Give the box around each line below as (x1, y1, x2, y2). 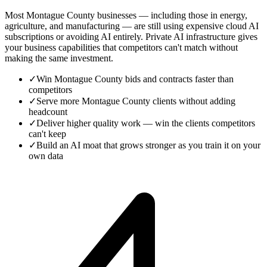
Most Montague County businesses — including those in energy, (5, 10, 247, 20)
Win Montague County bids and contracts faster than (36, 73, 234, 84)
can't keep (29, 128, 66, 139)
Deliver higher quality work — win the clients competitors (36, 117, 255, 128)
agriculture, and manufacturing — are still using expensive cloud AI (5, 20, 259, 31)
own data (29, 150, 63, 161)
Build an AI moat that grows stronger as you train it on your (36, 139, 260, 150)
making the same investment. (5, 52, 113, 63)
